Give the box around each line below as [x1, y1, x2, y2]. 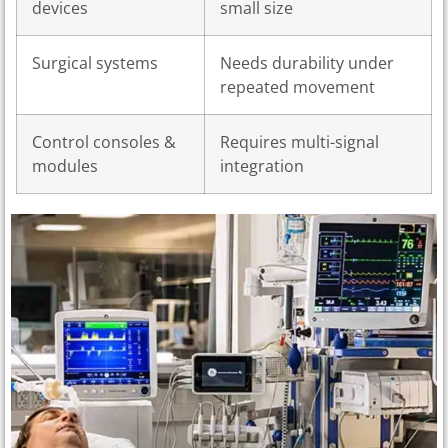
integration [220, 155, 304, 178]
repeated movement [220, 76, 375, 99]
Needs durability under [220, 52, 394, 75]
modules [32, 155, 98, 178]
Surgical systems [32, 52, 158, 75]
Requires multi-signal [220, 131, 379, 154]
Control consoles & [32, 131, 176, 154]
